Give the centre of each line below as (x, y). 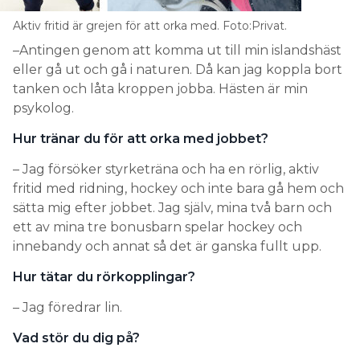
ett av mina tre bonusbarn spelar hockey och (157, 227)
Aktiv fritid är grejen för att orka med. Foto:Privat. (150, 26)
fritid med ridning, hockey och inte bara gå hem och (178, 189)
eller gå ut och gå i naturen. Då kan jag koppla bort (178, 70)
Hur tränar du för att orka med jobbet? (141, 139)
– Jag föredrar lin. (67, 308)
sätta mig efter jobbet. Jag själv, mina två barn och (172, 208)
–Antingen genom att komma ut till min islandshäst (177, 51)
